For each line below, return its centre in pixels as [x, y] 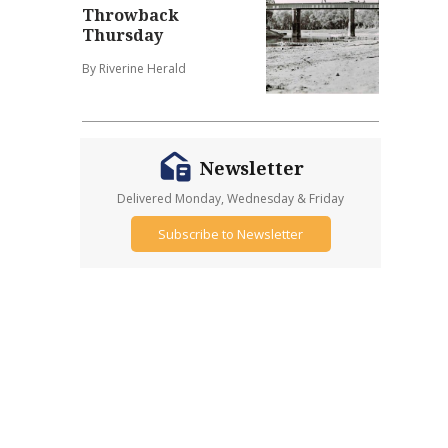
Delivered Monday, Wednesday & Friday [231, 199]
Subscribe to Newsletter [231, 233]
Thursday [123, 35]
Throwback [131, 15]
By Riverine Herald [134, 69]
